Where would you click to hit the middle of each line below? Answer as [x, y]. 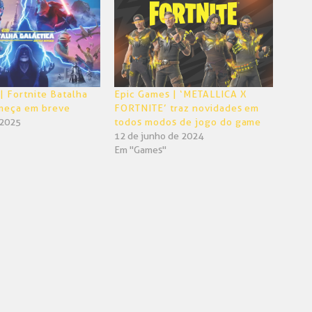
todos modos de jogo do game [188, 122]
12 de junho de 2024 [159, 136]
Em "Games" [140, 150]
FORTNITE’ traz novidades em [187, 108]
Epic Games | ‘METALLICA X [181, 94]
